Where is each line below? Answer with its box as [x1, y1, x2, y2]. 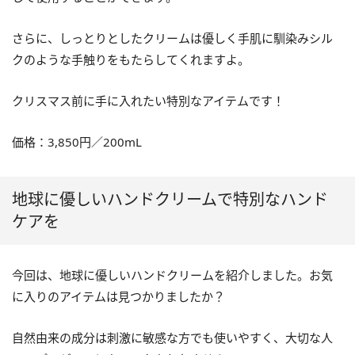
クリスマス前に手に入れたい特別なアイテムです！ [12, 92, 284, 109]
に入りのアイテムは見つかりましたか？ [12, 288, 225, 304]
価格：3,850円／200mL [12, 133, 142, 150]
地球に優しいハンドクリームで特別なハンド [12, 188, 328, 210]
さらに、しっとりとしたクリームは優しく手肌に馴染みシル [12, 29, 333, 46]
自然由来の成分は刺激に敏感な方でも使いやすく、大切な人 [12, 329, 333, 345]
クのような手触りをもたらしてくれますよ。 [12, 51, 250, 67]
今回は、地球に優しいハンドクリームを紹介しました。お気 [12, 266, 333, 283]
